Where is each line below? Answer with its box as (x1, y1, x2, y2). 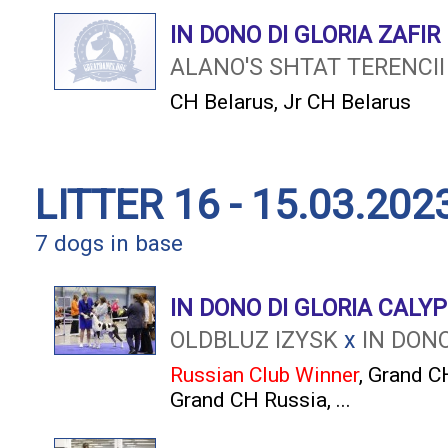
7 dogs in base (35, 230, 183, 257)
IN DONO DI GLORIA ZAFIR (170, 21, 440, 49)
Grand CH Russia (170, 387, 327, 412)
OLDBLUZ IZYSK (170, 326, 338, 354)
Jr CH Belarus (283, 89, 411, 114)
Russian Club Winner (170, 362, 359, 387)
